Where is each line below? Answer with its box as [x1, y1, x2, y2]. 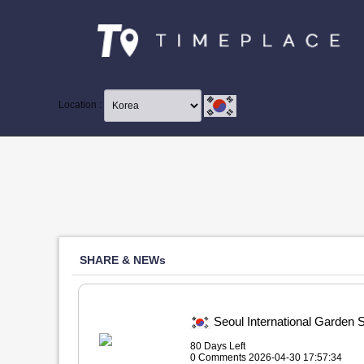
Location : [58, 99, 104, 111]
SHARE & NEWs [80, 253, 166, 266]
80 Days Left [189, 340, 245, 352]
